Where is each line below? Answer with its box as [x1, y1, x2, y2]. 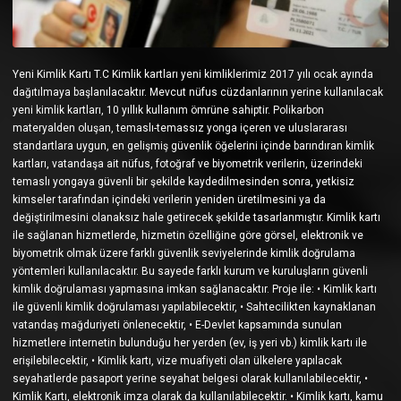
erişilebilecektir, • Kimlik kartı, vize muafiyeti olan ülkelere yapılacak [13, 354, 342, 368]
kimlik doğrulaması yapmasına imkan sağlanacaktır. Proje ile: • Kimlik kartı [13, 283, 377, 296]
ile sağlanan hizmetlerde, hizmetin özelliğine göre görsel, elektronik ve [13, 229, 363, 243]
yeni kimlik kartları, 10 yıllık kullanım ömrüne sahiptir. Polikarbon [13, 104, 324, 117]
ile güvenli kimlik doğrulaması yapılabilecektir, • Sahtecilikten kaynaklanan [13, 301, 376, 314]
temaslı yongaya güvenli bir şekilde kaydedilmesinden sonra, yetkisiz [13, 175, 354, 189]
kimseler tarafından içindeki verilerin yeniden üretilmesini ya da [13, 193, 326, 207]
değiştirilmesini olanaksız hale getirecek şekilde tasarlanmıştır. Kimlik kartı [13, 211, 380, 225]
